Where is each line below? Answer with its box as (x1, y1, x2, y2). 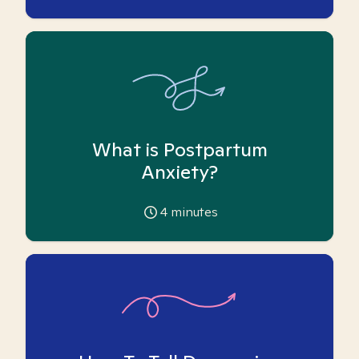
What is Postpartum (91, 137, 268, 162)
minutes (167, 204, 218, 220)
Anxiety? (141, 159, 218, 184)
